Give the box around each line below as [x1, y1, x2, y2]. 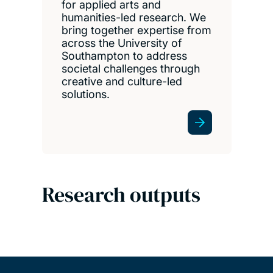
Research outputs [41, 180, 200, 208]
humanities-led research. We [61, 10, 206, 24]
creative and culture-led [61, 74, 182, 88]
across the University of [61, 36, 182, 49]
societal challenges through [61, 62, 200, 75]
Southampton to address [61, 49, 187, 62]
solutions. [61, 87, 110, 101]
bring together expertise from [61, 23, 211, 37]
